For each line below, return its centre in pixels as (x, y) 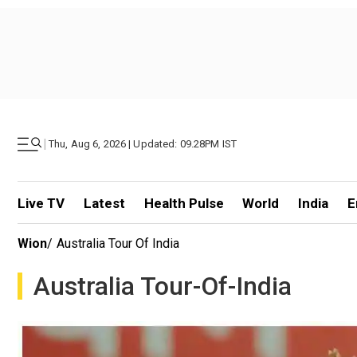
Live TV (41, 203)
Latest (104, 203)
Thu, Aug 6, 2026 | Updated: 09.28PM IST (143, 144)
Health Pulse (184, 203)
